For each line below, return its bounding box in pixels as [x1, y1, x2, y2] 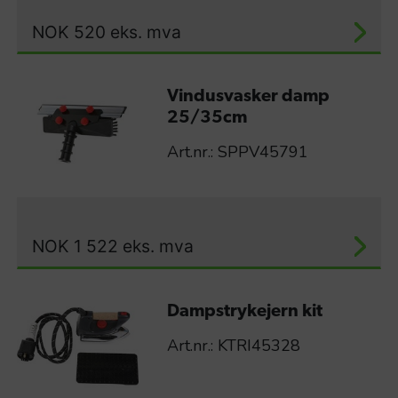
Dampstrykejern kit [166, 302, 322, 321]
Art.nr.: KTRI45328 [166, 334, 300, 356]
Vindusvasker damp [166, 88, 330, 107]
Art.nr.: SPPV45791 [166, 141, 308, 163]
